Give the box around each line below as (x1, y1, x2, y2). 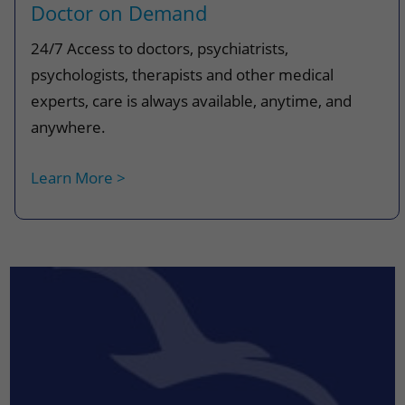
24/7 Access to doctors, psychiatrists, (31, 36, 289, 59)
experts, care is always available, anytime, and (31, 89, 353, 111)
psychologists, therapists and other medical (31, 62, 334, 85)
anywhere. (31, 115, 107, 137)
